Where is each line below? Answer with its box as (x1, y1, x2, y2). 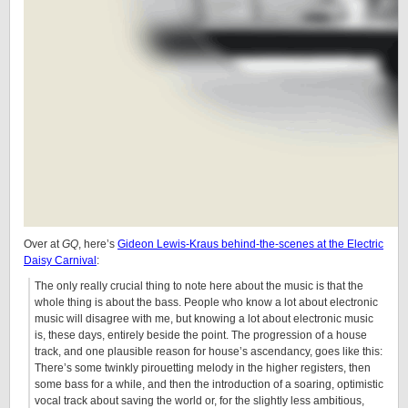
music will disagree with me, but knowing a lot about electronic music (35, 312, 373, 325)
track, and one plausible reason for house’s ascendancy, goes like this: (35, 345, 382, 358)
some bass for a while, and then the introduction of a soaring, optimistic (35, 378, 383, 391)
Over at (24, 238, 62, 250)
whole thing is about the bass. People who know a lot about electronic (35, 296, 378, 309)
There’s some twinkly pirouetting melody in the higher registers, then (35, 362, 371, 374)
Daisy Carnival (24, 254, 97, 267)
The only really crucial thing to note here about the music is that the (35, 280, 363, 292)
